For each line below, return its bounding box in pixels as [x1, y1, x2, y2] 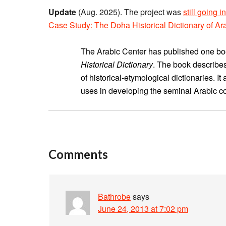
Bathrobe [98, 191, 131, 202]
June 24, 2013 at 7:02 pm [98, 203, 188, 214]
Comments [48, 147, 108, 161]
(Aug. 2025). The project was [76, 6, 183, 18]
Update [48, 6, 76, 18]
